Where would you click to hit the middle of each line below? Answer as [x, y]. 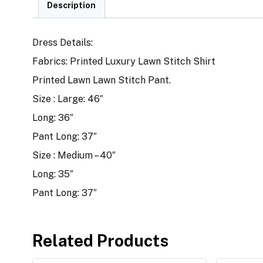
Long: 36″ [53, 117]
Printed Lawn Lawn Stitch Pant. [102, 80]
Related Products [100, 240]
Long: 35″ [53, 174]
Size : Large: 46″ [68, 99]
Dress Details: [63, 42]
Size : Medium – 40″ [74, 155]
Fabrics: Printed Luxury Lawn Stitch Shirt [124, 61]
